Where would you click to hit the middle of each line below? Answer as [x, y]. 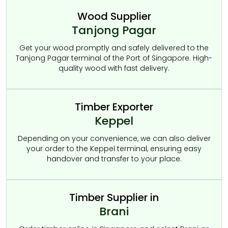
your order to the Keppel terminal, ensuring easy [114, 149]
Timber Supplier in [114, 197]
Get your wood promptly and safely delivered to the [114, 48]
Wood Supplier [114, 16]
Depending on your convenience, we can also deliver [114, 138]
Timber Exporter [114, 107]
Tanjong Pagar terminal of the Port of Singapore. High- [114, 58]
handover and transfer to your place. [114, 159]
